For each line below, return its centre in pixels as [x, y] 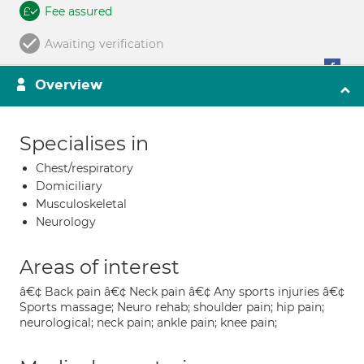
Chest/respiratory [84, 168]
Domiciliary [69, 186]
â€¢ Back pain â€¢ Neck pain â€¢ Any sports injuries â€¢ [182, 292]
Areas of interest [100, 267]
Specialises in [84, 143]
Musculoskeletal [81, 204]
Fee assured [78, 11]
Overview [69, 85]
